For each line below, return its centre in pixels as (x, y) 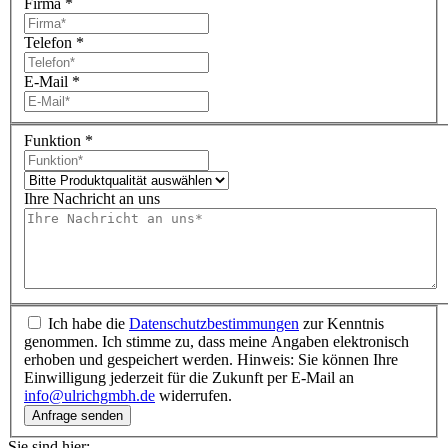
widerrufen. (193, 395)
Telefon (50, 43)
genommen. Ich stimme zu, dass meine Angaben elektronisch (216, 341)
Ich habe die (88, 323)
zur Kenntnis (341, 323)
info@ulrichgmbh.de (89, 395)
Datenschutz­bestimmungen (214, 323)
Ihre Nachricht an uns (92, 198)
